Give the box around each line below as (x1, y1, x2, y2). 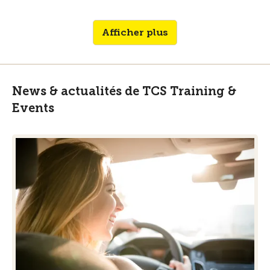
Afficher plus (102, 26, 168, 38)
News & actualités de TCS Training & (12, 83, 236, 98)
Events (12, 100, 54, 115)
